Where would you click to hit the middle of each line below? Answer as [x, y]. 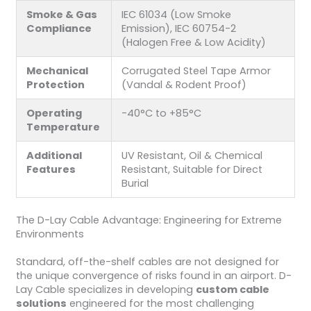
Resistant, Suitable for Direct [192, 169]
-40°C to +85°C [162, 113]
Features [51, 169]
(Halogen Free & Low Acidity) [194, 42]
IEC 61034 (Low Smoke [177, 14]
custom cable [232, 289]
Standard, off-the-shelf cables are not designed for [147, 261]
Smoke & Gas [62, 14]
